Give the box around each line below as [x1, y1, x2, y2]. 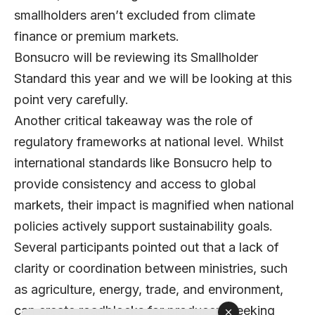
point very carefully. [14, 92, 132, 108]
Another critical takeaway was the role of [14, 113, 253, 129]
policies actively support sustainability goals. [14, 219, 280, 234]
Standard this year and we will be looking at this [14, 71, 292, 86]
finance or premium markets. [14, 29, 186, 44]
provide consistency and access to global [14, 176, 256, 192]
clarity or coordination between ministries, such [14, 261, 288, 276]
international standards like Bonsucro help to [14, 155, 272, 171]
